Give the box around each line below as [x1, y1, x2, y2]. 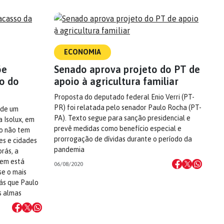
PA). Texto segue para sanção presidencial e [54, 114, 190, 122]
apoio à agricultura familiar [54, 75, 178, 87]
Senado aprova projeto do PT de [54, 63, 200, 75]
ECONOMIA [64, 48, 101, 56]
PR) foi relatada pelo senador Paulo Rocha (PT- [54, 103, 201, 111]
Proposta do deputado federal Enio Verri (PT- [54, 93, 194, 101]
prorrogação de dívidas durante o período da [54, 135, 192, 143]
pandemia [54, 145, 84, 153]
